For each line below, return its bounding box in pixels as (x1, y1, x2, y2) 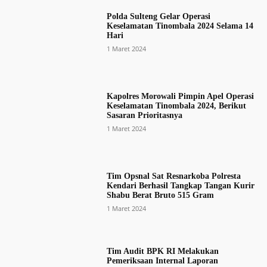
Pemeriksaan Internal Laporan (106, 256, 218, 266)
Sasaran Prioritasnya (106, 110, 182, 120)
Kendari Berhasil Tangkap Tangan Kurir (106, 181, 254, 191)
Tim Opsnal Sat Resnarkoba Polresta (106, 172, 241, 181)
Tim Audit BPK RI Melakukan (106, 247, 219, 256)
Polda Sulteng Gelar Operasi (106, 11, 210, 21)
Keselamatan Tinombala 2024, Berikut (106, 101, 246, 110)
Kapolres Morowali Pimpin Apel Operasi (106, 91, 254, 101)
